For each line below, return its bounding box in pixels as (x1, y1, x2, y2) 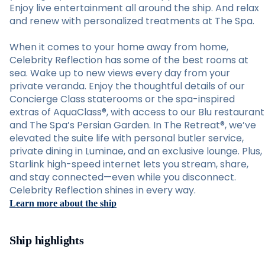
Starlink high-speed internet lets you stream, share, (9, 157, 248, 171)
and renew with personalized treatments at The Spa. (9, 14, 254, 28)
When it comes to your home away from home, (9, 40, 228, 54)
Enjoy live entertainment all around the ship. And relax (9, 1, 259, 15)
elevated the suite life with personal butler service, (9, 131, 244, 145)
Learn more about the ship (9, 198, 117, 208)
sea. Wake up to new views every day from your (9, 66, 230, 80)
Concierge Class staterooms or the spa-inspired (9, 92, 235, 106)
